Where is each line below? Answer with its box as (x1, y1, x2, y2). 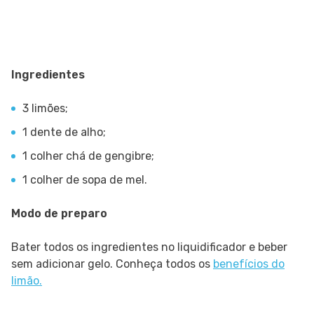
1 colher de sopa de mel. (22, 172, 147, 186)
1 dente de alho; (22, 125, 106, 139)
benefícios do (213, 257, 285, 271)
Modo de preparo (11, 206, 107, 220)
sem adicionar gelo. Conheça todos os (11, 257, 213, 271)
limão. (11, 273, 42, 287)
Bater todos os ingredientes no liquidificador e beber (11, 240, 287, 254)
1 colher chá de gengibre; (22, 149, 154, 163)
